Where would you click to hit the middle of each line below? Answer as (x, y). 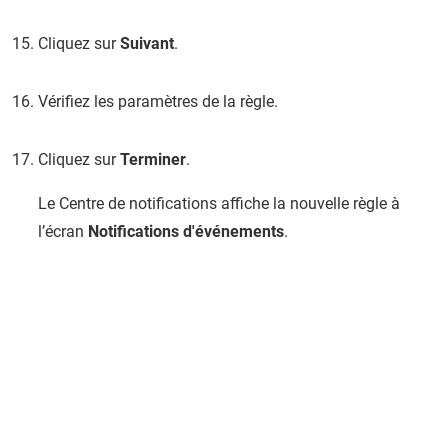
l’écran (63, 231)
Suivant (147, 43)
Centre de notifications (138, 203)
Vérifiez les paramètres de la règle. (158, 101)
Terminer (153, 159)
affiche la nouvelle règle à (308, 203)
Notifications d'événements (186, 231)
